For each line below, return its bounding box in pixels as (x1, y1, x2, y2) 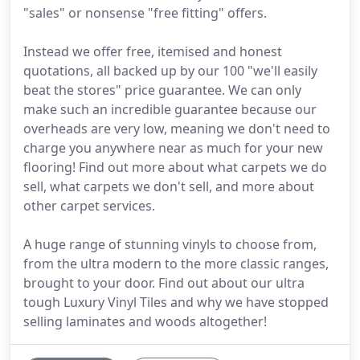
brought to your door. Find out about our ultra (23, 274, 305, 292)
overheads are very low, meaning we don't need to (23, 120, 330, 137)
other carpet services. (23, 197, 155, 215)
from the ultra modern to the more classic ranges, (23, 255, 329, 272)
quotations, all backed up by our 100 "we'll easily (23, 62, 317, 80)
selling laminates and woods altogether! (23, 313, 267, 330)
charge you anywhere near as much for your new (23, 139, 323, 157)
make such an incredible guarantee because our (23, 100, 317, 118)
